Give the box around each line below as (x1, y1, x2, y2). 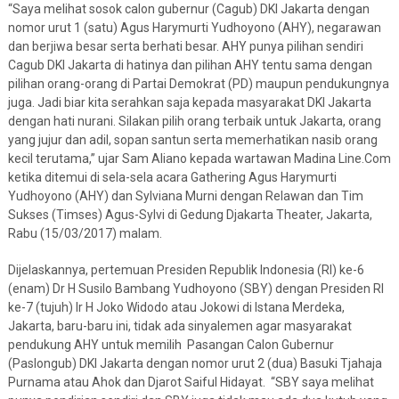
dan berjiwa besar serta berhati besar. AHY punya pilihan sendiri (7, 39, 363, 54)
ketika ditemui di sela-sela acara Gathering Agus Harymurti (7, 170, 337, 185)
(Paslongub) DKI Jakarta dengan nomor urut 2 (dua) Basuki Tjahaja (7, 356, 382, 371)
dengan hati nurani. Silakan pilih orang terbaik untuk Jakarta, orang (7, 114, 381, 129)
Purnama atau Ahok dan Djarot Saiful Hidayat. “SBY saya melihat (7, 375, 374, 390)
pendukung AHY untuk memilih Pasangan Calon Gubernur (7, 338, 334, 353)
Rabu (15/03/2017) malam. (7, 226, 162, 241)
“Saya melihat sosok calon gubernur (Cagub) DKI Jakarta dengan (7, 2, 370, 17)
